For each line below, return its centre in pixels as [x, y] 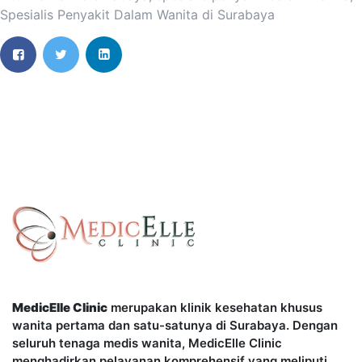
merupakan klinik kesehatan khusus [215, 308]
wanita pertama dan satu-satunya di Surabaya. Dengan [175, 326]
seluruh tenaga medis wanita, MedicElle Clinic [147, 343]
